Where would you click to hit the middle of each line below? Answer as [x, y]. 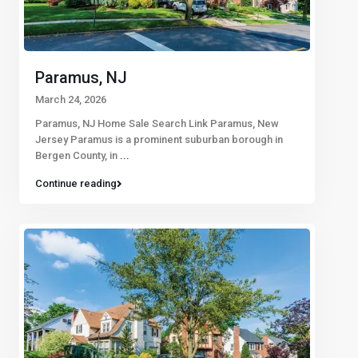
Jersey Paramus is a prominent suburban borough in [159, 140]
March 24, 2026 [71, 100]
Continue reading [76, 184]
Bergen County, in [78, 156]
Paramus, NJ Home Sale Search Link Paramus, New [157, 124]
